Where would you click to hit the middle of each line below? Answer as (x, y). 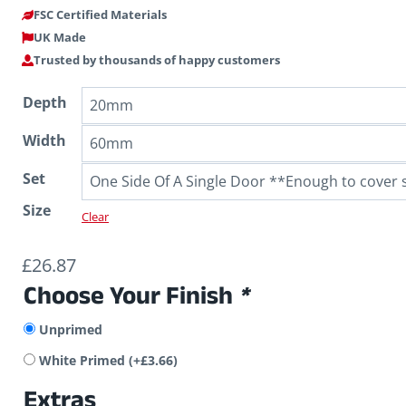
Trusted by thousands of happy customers (156, 60)
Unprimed (71, 330)
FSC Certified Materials (100, 15)
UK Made (59, 38)
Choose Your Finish (131, 300)
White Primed (84, 361)
